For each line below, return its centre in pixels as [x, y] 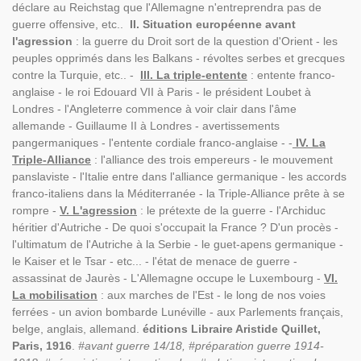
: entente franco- [291, 75]
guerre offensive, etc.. [71, 24]
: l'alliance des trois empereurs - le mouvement [212, 160]
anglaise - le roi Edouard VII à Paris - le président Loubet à [162, 92]
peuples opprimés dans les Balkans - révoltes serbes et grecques [178, 58]
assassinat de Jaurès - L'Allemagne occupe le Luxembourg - [166, 278]
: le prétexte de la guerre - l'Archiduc [233, 210]
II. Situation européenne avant [213, 24]
